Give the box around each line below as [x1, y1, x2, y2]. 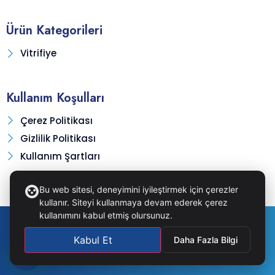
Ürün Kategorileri [6, 21, 103, 40]
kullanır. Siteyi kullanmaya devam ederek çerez [39, 197, 228, 207]
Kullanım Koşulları [6, 89, 104, 107]
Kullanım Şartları [20, 150, 100, 163]
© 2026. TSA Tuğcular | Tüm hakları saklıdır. [35, 223, 240, 236]
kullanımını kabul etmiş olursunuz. [39, 210, 172, 220]
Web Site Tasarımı [96, 250, 179, 263]
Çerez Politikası [20, 114, 93, 128]
